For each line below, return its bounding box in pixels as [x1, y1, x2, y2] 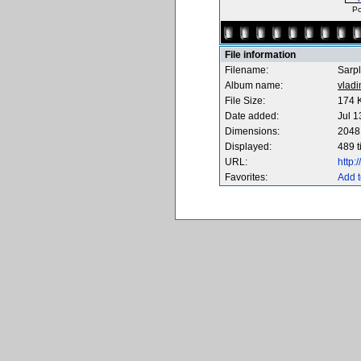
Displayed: [225, 141, 272, 152]
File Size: [225, 95, 265, 106]
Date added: [225, 110, 279, 122]
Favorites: [225, 172, 268, 183]
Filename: [225, 64, 268, 76]
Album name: [225, 80, 283, 91]
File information [225, 49, 296, 60]
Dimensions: [225, 126, 280, 137]
